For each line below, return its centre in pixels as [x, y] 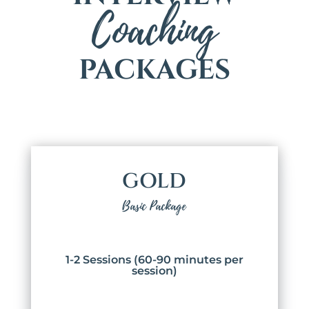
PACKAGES [154, 70]
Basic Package [154, 206]
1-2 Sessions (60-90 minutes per [154, 259]
